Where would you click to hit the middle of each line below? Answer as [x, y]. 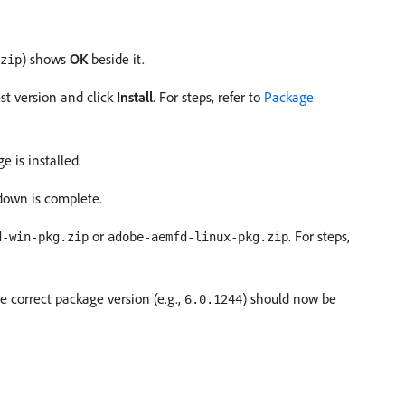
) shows [46, 59]
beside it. [116, 59]
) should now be [289, 298]
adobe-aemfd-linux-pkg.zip [198, 237]
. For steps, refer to [208, 97]
